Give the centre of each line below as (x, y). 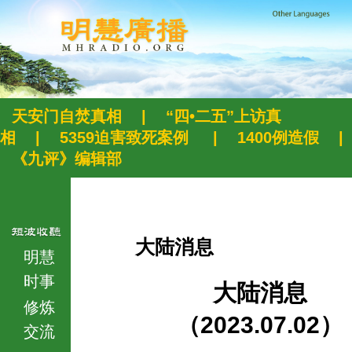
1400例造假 (278, 138)
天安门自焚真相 (67, 117)
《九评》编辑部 (67, 159)
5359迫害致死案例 (126, 138)
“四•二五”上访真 (224, 117)
